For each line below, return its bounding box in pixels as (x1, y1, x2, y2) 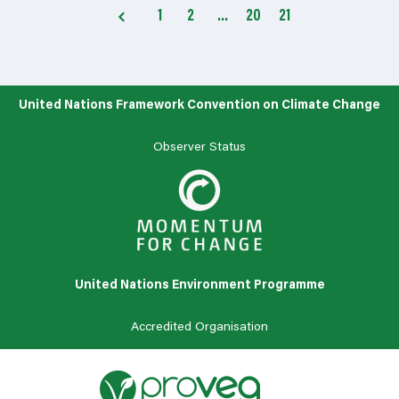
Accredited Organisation (131, 321, 268, 334)
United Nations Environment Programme (74, 279, 325, 292)
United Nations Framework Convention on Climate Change (19, 99, 380, 112)
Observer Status (153, 141, 246, 154)
